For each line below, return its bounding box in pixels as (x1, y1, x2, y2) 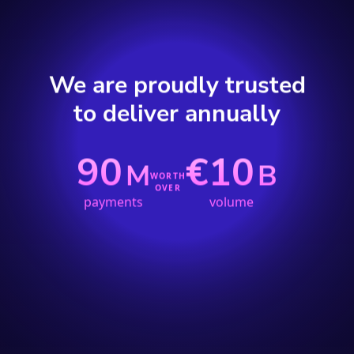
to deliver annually (73, 97, 281, 130)
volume (209, 193, 254, 210)
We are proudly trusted (48, 69, 306, 101)
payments (84, 193, 144, 210)
